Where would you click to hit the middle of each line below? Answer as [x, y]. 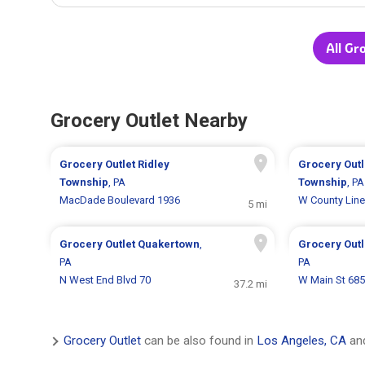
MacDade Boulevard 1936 [120, 200]
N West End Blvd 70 [106, 280]
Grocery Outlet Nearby [149, 121]
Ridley [154, 165]
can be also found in [199, 341]
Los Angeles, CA [301, 341]
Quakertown [169, 244]
